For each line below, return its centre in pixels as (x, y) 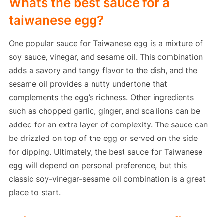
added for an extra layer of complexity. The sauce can (108, 125)
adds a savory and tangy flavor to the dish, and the (103, 70)
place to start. (34, 193)
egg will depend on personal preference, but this (98, 165)
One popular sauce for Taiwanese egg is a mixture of (106, 43)
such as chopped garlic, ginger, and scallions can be (104, 111)
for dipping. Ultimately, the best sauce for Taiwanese (105, 152)
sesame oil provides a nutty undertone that (88, 84)
